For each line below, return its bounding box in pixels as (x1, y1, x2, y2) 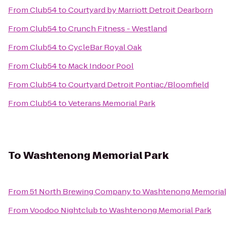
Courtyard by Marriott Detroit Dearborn (68, 5, 213, 15)
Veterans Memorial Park (68, 98, 155, 108)
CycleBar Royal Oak (68, 42, 142, 52)
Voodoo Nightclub (30, 205, 98, 215)
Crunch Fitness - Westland (68, 23, 167, 34)
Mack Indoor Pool (68, 61, 134, 71)
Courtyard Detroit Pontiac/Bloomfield (68, 79, 209, 90)
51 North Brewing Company (30, 186, 131, 197)
